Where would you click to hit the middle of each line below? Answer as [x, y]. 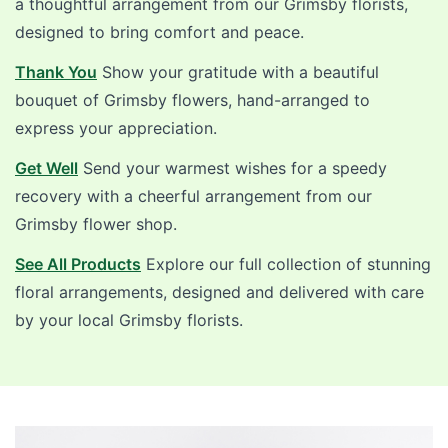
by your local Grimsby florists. [129, 319]
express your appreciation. [116, 127]
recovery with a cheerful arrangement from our [193, 195]
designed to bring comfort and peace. [159, 31]
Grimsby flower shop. [96, 223]
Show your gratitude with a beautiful [238, 71]
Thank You [56, 71]
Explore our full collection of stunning [286, 263]
